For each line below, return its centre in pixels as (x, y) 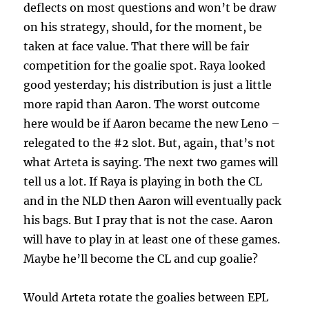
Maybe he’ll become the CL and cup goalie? (141, 259)
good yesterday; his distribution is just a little (148, 85)
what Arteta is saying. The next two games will (151, 162)
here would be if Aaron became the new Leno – (152, 124)
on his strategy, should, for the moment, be (143, 27)
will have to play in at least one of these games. (152, 240)
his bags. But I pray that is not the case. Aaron (149, 220)
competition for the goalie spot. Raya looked (145, 66)
